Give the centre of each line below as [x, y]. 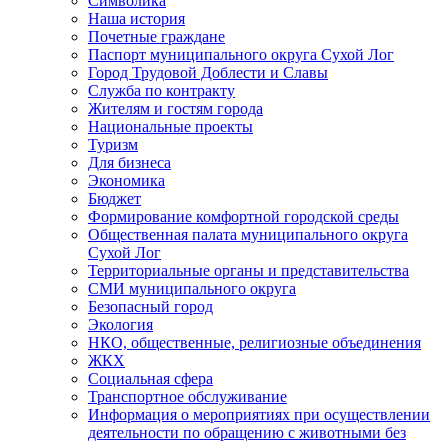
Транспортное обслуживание [187, 396]
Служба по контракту [161, 90]
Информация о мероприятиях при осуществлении [259, 414]
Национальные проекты [170, 126]
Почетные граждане [156, 36]
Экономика [126, 180]
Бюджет [114, 198]
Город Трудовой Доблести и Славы [208, 72]
